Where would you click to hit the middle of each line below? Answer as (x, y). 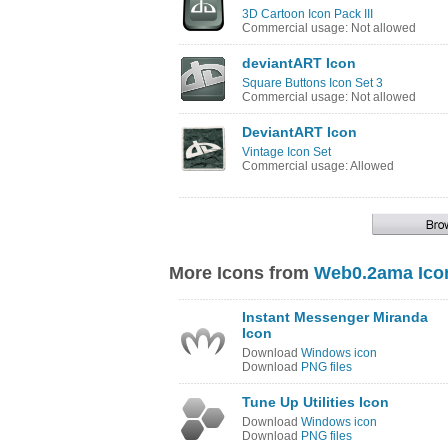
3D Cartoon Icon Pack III (307, 14)
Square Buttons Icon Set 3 (312, 83)
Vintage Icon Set (286, 152)
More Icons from (241, 273)
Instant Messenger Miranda (335, 317)
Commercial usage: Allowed (318, 166)
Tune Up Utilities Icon (315, 402)
